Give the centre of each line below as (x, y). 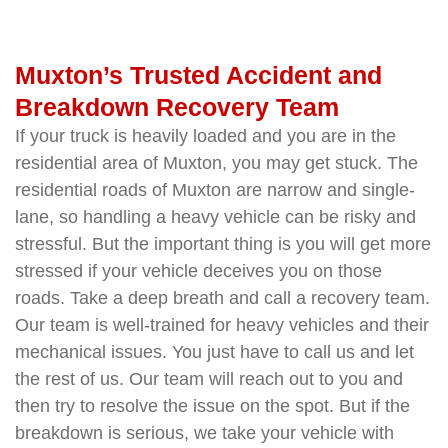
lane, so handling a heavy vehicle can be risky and (215, 216)
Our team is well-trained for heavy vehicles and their (222, 324)
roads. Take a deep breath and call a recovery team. (222, 297)
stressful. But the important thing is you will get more (223, 243)
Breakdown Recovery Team (177, 106)
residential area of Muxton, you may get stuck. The (216, 162)
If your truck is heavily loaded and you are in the (205, 135)
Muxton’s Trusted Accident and (198, 74)
